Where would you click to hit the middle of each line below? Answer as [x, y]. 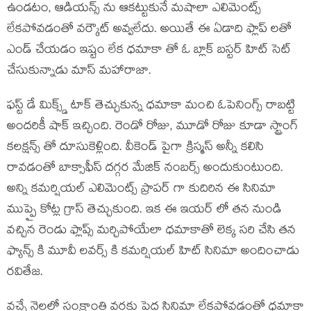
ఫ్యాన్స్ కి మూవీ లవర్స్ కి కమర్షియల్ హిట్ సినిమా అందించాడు [153, 253]
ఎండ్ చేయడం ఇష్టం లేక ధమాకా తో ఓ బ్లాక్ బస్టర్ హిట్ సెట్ [149, 51]
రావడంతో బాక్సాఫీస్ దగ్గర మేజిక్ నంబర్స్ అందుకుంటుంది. [145, 169]
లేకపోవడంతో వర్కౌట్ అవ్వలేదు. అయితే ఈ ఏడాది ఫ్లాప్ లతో [149, 31]
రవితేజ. [27, 274]
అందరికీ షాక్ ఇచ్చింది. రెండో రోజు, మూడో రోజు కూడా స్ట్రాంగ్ [152, 128]
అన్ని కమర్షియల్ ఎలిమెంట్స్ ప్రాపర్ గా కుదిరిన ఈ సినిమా [141, 190]
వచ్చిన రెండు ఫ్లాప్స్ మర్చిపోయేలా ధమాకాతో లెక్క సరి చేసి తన [151, 232]
